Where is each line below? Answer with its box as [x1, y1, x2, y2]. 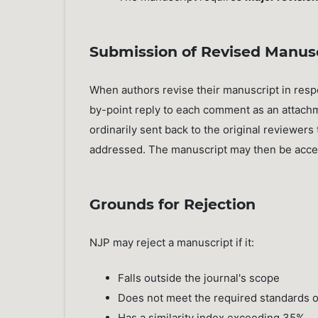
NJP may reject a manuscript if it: [89, 235, 255, 249]
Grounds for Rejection [89, 194, 256, 213]
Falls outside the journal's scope [118, 271, 280, 285]
